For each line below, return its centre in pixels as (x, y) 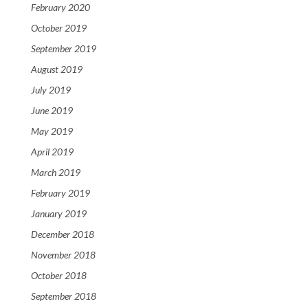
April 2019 (52, 152)
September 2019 (64, 49)
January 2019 (59, 214)
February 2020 (60, 8)
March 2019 (56, 173)
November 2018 (63, 255)
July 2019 (51, 90)
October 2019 (59, 28)
